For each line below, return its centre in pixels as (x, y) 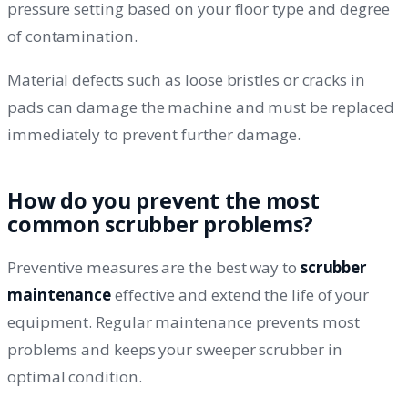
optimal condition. (75, 376)
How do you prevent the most (163, 201)
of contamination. (72, 36)
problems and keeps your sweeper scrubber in (175, 349)
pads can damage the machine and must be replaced (201, 107)
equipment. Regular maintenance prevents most (184, 321)
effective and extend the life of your (240, 294)
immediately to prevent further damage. (154, 135)
